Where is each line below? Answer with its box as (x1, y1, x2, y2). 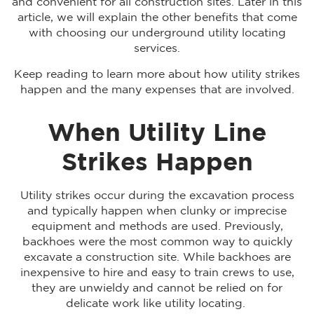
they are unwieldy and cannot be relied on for (32, 282, 282, 294)
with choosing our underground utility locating (28, 27, 286, 39)
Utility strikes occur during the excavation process (20, 190, 294, 201)
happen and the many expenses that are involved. (20, 84, 294, 95)
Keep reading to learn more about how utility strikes (14, 69, 300, 80)
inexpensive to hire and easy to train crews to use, (20, 267, 294, 278)
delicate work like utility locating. (65, 298, 249, 309)
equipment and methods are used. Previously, (31, 221, 283, 232)
